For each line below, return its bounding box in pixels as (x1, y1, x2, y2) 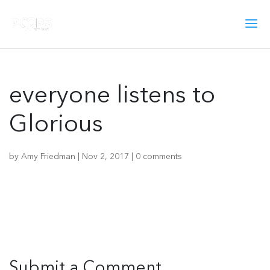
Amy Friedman (21, 152, 75, 161)
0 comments (136, 152, 182, 161)
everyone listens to (9, 84, 215, 108)
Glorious (9, 113, 103, 137)
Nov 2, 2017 (82, 152, 129, 161)
